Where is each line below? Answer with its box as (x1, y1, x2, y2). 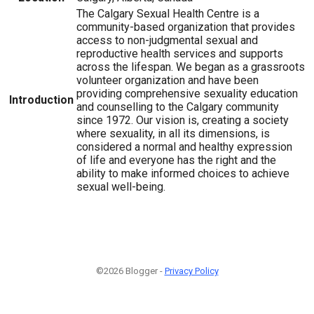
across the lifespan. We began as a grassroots (76, 60, 305, 74)
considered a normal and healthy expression (76, 139, 292, 153)
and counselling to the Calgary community (76, 100, 279, 114)
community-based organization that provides (76, 20, 295, 34)
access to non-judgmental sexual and (76, 33, 258, 47)
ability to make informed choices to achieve (76, 166, 289, 180)
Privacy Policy (164, 265, 219, 276)
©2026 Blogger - (95, 265, 165, 276)
